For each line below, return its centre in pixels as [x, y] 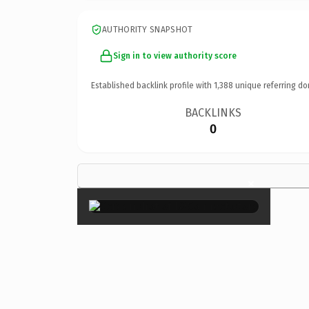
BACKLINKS [213, 112]
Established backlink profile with [152, 85]
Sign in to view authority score [175, 56]
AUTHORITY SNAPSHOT [148, 29]
